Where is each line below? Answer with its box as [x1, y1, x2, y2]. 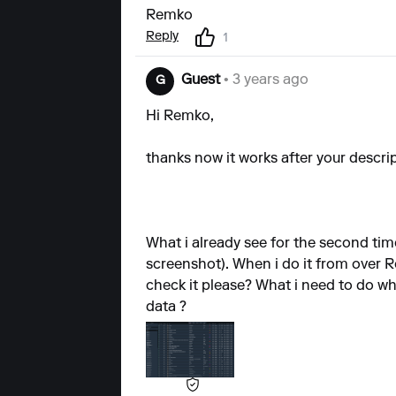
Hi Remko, [146, 109, 214, 124]
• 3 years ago [220, 72, 308, 88]
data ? [146, 300, 187, 315]
